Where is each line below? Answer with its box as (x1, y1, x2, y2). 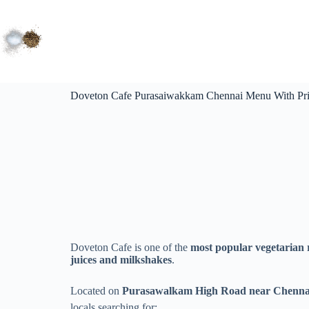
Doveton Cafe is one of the (70, 241, 190, 253)
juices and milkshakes (70, 253, 172, 266)
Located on (70, 284, 122, 297)
